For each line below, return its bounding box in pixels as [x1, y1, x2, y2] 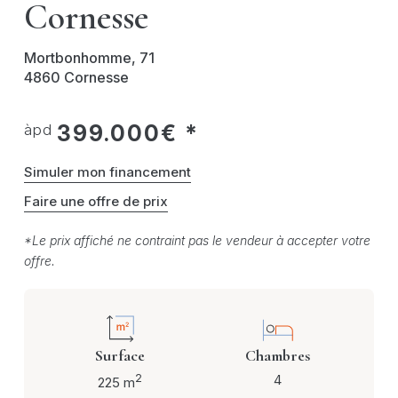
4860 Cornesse [23, 68, 129, 87]
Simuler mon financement [23, 163, 191, 181]
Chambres [245, 346, 311, 366]
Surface [95, 346, 146, 366]
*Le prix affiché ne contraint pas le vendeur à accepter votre [23, 233, 370, 249]
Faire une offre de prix [23, 193, 168, 211]
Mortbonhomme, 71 [23, 49, 155, 68]
